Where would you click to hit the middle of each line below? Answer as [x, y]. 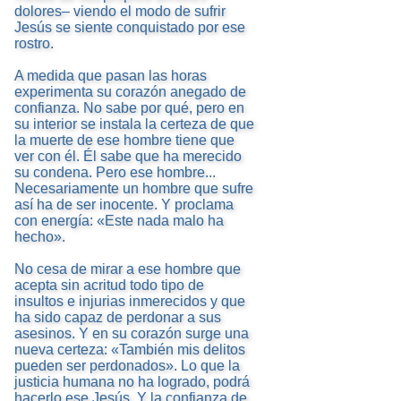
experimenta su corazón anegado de [130, 92]
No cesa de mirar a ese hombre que [128, 269]
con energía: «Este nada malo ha [119, 221]
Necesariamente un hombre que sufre [134, 189]
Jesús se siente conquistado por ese [130, 28]
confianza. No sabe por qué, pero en [129, 108]
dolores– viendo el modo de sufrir [120, 12]
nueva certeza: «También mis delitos [130, 350]
